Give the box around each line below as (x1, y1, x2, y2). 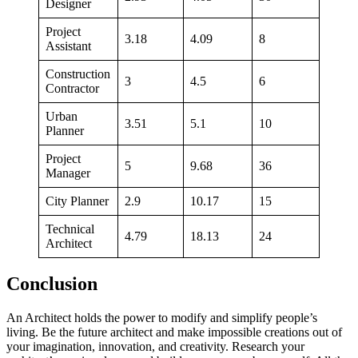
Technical (46, 221, 94, 236)
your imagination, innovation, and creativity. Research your (6, 340, 304, 354)
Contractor (46, 81, 99, 95)
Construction (46, 66, 110, 81)
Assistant (46, 38, 91, 53)
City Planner (46, 193, 109, 208)
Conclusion (6, 273, 97, 295)
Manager (46, 165, 90, 180)
